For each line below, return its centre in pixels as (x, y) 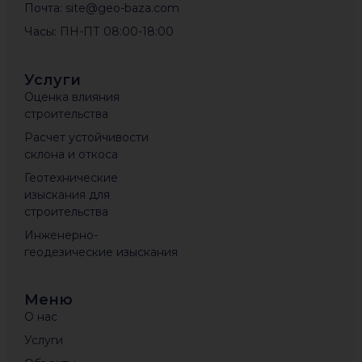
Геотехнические (71, 177)
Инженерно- (61, 235)
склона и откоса (71, 154)
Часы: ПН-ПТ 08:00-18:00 (99, 31)
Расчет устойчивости (86, 137)
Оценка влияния (72, 97)
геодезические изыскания (101, 252)
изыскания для (67, 194)
